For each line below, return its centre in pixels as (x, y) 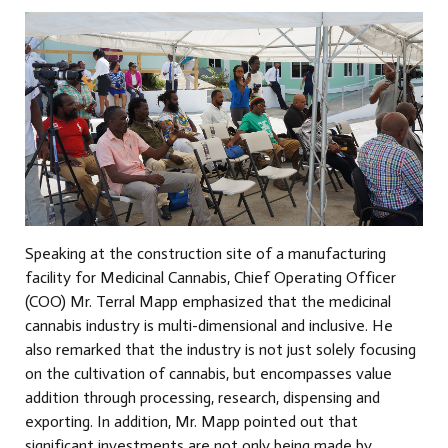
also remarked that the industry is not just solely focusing (220, 349)
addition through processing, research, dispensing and (202, 397)
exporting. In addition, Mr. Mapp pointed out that (191, 421)
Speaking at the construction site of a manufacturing (205, 253)
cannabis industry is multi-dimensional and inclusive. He (209, 325)
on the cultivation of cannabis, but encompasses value (208, 373)
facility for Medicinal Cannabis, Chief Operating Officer (210, 277)
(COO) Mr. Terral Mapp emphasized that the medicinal (208, 301)
